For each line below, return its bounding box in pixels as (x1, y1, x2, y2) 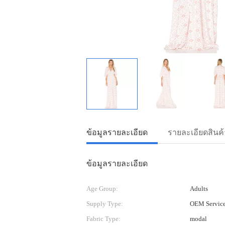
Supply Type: (86, 200, 123, 207)
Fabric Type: (86, 215, 121, 222)
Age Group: (86, 185, 118, 192)
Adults (189, 185, 208, 192)
